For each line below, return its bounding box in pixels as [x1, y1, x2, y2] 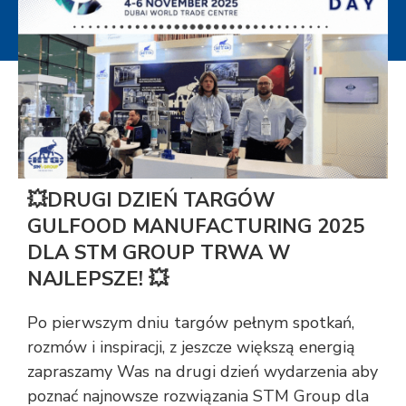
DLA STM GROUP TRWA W [27, 239, 290, 267]
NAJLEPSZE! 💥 [27, 266, 169, 294]
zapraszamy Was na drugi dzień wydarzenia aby [27, 361, 378, 383]
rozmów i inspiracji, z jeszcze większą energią [27, 336, 355, 359]
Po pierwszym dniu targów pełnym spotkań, [27, 312, 354, 334]
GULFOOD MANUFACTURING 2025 [27, 213, 364, 241]
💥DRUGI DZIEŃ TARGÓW [27, 187, 275, 215]
